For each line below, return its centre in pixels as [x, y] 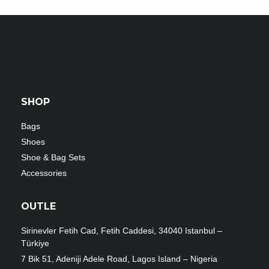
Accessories [44, 173]
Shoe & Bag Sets [53, 158]
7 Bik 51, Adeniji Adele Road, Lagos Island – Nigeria [119, 259]
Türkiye [35, 243]
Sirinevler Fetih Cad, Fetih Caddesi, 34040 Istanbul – [122, 231]
